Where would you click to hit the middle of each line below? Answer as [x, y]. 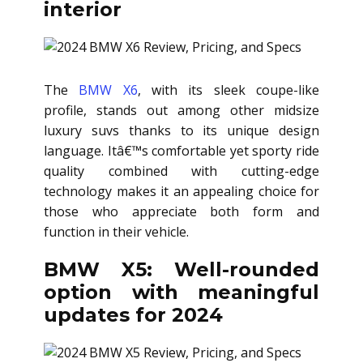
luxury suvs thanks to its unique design [181, 130]
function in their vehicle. [116, 232]
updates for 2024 [133, 315]
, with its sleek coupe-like [228, 90]
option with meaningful [181, 292]
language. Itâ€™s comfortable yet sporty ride [181, 151]
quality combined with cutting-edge [181, 171]
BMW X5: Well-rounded [181, 269]
